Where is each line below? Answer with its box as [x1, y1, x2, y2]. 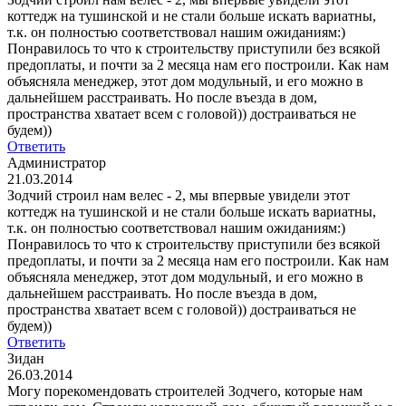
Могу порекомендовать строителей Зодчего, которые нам [7, 382, 362, 399]
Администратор [7, 154, 106, 170]
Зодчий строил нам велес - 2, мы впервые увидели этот [7, 187, 350, 203]
